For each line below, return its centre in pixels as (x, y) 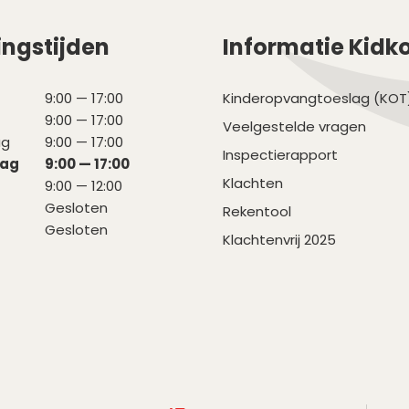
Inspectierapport (280, 155)
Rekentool (257, 212)
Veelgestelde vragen (294, 127)
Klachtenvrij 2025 (279, 240)
